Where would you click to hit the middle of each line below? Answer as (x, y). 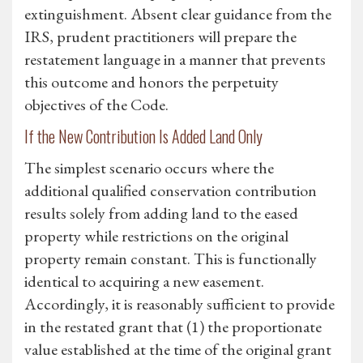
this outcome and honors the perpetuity (152, 82)
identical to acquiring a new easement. (144, 282)
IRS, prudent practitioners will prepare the (160, 37)
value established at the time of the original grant (178, 350)
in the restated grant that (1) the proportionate (173, 327)
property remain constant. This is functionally (171, 259)
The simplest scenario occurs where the (149, 168)
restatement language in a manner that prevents (175, 60)
